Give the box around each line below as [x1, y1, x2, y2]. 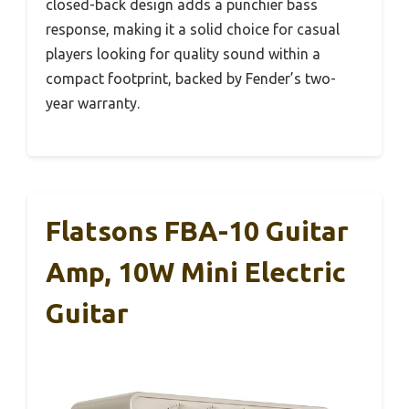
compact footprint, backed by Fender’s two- [46, 70, 336, 88]
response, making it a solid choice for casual [46, 21, 340, 38]
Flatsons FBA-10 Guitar [46, 215, 349, 247]
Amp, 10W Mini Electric [46, 257, 346, 288]
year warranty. [46, 95, 140, 112]
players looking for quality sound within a [46, 46, 320, 63]
